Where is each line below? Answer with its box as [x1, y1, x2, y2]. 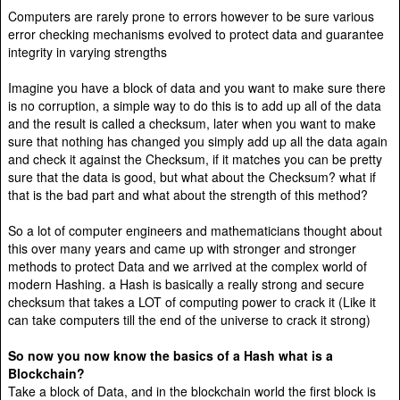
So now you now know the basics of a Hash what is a [8, 346, 333, 364]
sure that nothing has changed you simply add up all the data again [8, 131, 387, 150]
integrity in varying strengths [8, 42, 167, 61]
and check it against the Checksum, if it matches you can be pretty [8, 149, 382, 168]
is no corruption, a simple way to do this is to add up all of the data [8, 96, 381, 114]
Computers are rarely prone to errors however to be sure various [8, 6, 374, 25]
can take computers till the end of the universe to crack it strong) [8, 310, 371, 329]
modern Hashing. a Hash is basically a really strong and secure [8, 274, 364, 293]
